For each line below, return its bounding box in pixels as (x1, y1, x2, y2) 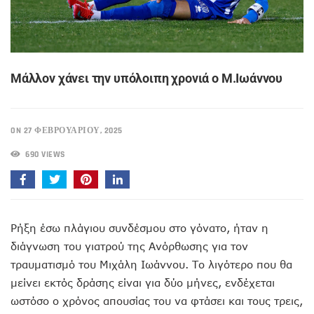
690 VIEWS (22, 149, 65, 160)
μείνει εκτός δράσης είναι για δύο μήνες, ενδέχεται (11, 275, 275, 289)
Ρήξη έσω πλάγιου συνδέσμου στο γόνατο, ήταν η (11, 221, 268, 234)
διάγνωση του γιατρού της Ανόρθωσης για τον (11, 239, 248, 252)
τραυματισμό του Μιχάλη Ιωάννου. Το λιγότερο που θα (11, 257, 292, 271)
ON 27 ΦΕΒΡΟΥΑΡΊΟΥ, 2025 (11, 125, 123, 136)
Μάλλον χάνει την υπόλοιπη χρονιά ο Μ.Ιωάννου (11, 70, 283, 86)
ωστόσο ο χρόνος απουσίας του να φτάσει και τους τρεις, (11, 294, 303, 307)
